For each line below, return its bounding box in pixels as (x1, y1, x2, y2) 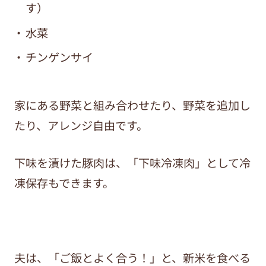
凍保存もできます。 (14, 175, 114, 192)
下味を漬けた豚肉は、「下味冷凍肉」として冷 (14, 154, 251, 172)
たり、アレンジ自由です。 (14, 117, 148, 134)
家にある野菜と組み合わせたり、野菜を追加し (14, 97, 251, 114)
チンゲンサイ (25, 48, 93, 65)
